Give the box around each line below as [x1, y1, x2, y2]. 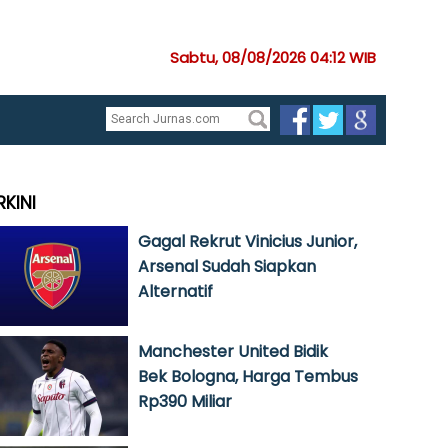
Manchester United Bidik [138, 340, 328, 363]
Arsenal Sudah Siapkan [138, 255, 316, 278]
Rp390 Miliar [138, 390, 232, 413]
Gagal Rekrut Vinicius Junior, [138, 230, 357, 253]
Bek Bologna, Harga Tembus [138, 365, 358, 388]
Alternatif [138, 280, 213, 303]
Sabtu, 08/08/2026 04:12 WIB [170, 47, 376, 68]
